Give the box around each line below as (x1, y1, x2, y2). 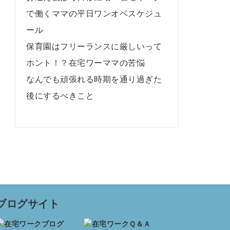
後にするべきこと (26, 90, 94, 101)
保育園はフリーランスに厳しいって (26, 41, 162, 52)
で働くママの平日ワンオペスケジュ (26, 8, 162, 19)
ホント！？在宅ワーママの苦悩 (26, 57, 145, 68)
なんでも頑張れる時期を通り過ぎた (26, 74, 162, 85)
